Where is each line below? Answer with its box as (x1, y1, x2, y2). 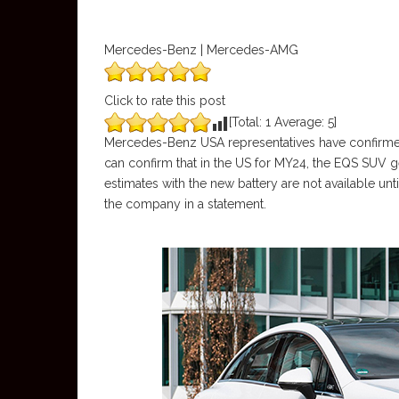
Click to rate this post (104, 94, 225, 108)
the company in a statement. (104, 197, 266, 211)
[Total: (229, 115, 265, 129)
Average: (271, 115, 328, 129)
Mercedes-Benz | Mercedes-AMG (104, 43, 298, 57)
